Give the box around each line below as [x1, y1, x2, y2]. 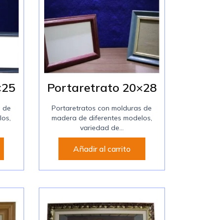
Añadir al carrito [73, 144, 131, 154]
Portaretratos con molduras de [52, 104, 152, 113]
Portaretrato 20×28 [47, 80, 157, 95]
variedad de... [80, 123, 124, 133]
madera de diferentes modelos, [51, 113, 152, 123]
